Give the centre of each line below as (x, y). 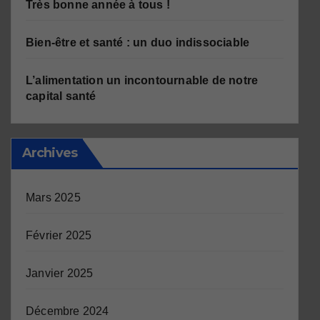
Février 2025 (59, 236)
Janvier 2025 (60, 274)
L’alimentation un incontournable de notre (142, 81)
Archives (50, 153)
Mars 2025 (53, 198)
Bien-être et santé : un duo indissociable (138, 43)
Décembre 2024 (67, 311)
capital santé (61, 96)
